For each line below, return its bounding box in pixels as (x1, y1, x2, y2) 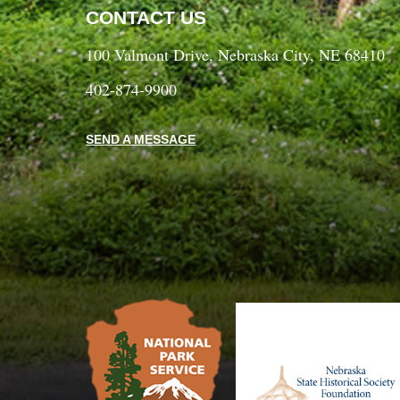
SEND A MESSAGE (86, 132, 196, 147)
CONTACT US (86, 7, 207, 29)
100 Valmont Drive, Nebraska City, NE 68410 (86, 44, 386, 66)
